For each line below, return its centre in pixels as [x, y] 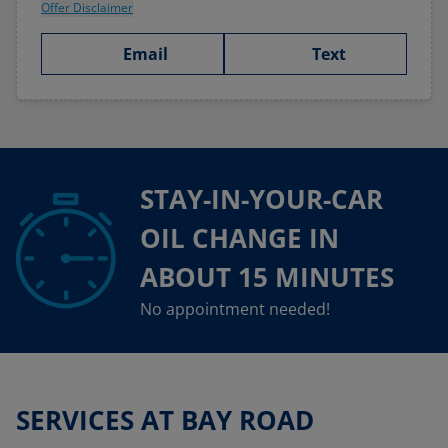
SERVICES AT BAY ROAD [165, 420]
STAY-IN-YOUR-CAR [261, 199]
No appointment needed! [235, 309]
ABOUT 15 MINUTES [267, 277]
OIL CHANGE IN [239, 238]
